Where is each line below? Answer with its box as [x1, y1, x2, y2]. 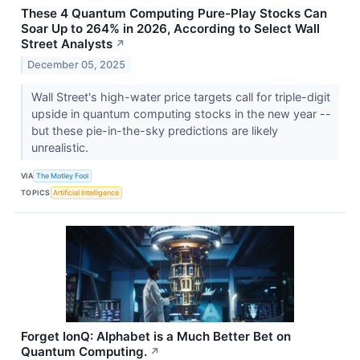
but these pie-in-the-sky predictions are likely [31, 123, 278, 137]
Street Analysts [21, 35, 112, 51]
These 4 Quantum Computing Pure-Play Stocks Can [21, 5, 327, 21]
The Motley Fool [36, 171, 89, 181]
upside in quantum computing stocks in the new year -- [31, 106, 331, 121]
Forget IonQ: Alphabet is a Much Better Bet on [21, 328, 291, 344]
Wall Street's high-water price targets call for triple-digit [31, 89, 330, 104]
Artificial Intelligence [53, 188, 120, 198]
